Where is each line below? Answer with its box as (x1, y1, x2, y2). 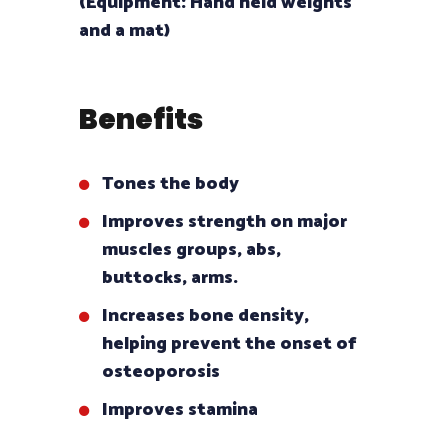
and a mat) (79, 15, 170, 46)
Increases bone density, (102, 300, 309, 331)
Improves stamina (102, 394, 258, 425)
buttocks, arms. (102, 262, 238, 293)
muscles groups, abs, (102, 234, 281, 265)
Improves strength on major (102, 206, 347, 237)
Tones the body (102, 168, 239, 199)
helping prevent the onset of (102, 328, 357, 359)
